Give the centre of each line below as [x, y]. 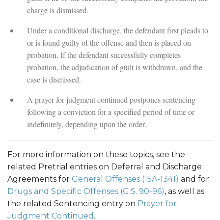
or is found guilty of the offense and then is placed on [109, 43]
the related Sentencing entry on [72, 204]
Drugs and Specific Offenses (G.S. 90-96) [86, 192]
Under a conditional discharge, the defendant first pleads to [118, 30]
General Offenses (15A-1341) [125, 179]
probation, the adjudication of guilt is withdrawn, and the [115, 67]
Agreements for [40, 179]
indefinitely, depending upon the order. [87, 124]
